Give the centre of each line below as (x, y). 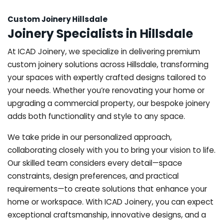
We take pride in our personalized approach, (90, 137)
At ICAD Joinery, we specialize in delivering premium (104, 51)
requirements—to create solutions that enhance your (107, 189)
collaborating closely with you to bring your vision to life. (111, 150)
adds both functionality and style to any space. (96, 116)
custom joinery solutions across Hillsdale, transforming (108, 64)
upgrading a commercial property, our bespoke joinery (109, 103)
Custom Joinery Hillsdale (57, 19)
